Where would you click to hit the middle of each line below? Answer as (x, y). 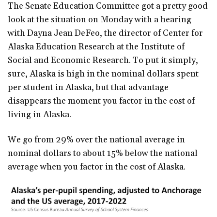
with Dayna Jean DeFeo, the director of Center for (105, 33)
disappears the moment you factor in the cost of (101, 101)
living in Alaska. (39, 114)
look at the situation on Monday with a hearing (100, 19)
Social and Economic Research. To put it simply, (103, 60)
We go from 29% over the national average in (96, 139)
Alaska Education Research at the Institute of (96, 46)
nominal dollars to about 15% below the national (103, 153)
